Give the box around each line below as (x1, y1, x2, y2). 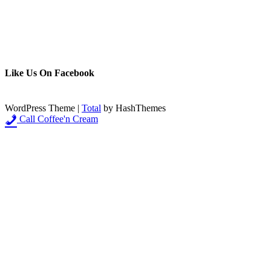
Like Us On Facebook (5, 68, 94, 79)
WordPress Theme (5, 102, 77, 113)
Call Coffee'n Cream (17, 113, 98, 124)
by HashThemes (101, 102, 166, 113)
